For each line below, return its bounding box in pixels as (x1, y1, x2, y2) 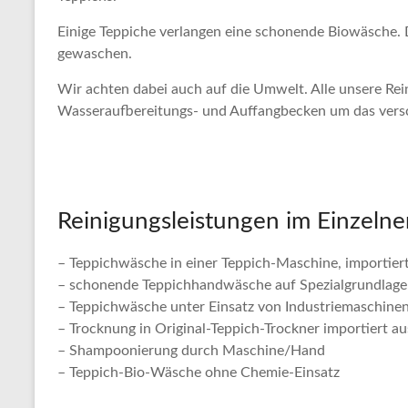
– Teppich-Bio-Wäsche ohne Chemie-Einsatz (57, 365, 340, 380)
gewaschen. (57, 46, 132, 61)
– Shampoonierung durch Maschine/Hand (57, 343, 325, 358)
